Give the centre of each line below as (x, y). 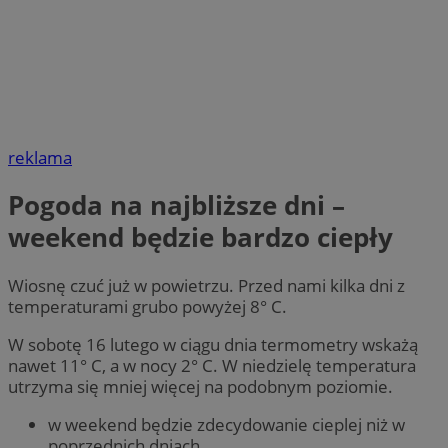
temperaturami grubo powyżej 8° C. (147, 306)
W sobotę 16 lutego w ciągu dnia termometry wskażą (213, 344)
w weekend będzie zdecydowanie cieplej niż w (226, 425)
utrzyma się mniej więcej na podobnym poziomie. (200, 386)
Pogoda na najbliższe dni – (176, 205)
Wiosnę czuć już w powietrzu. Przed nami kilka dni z (206, 285)
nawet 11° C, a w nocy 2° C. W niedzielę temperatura (212, 365)
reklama (40, 158)
